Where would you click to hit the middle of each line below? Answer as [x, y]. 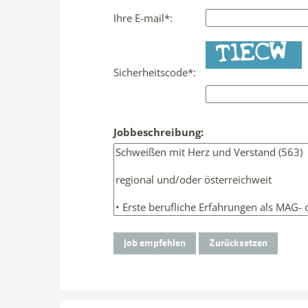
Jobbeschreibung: [158, 132]
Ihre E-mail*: [143, 18]
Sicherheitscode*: [155, 72]
